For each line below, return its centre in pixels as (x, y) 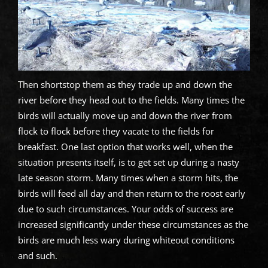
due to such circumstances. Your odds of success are (125, 209)
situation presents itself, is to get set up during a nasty (128, 162)
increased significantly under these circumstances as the (133, 225)
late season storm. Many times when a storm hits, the (128, 178)
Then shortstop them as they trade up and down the (125, 85)
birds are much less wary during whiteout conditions (126, 240)
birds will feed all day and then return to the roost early (131, 194)
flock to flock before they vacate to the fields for (116, 131)
